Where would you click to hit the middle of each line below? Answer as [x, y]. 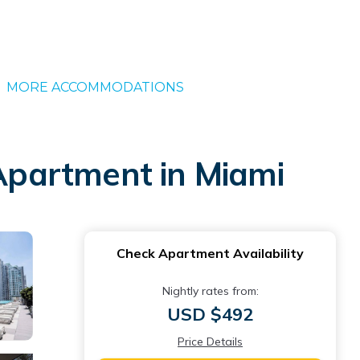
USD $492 [210, 314]
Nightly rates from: [210, 291]
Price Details [210, 342]
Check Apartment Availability [210, 253]
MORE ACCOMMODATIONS [95, 87]
